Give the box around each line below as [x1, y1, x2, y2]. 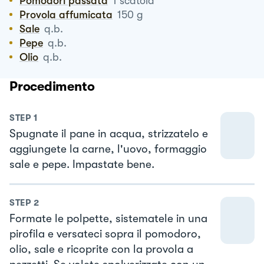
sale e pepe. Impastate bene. [9, 157, 154, 171]
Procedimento [9, 78, 95, 94]
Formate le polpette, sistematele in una [9, 212, 207, 226]
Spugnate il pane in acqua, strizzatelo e [9, 127, 208, 140]
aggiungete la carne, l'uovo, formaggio [9, 142, 207, 156]
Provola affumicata [26, 8, 113, 21]
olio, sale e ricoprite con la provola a [9, 243, 193, 256]
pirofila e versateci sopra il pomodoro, [9, 227, 201, 241]
